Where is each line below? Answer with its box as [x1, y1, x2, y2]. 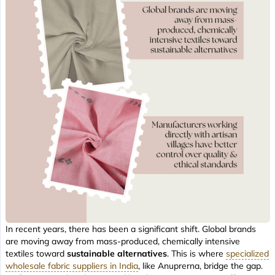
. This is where [167, 248, 226, 260]
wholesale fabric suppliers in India [6, 260, 138, 272]
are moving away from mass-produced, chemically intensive [6, 236, 240, 247]
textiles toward [6, 248, 67, 260]
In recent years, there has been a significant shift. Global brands [6, 223, 256, 235]
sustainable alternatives [67, 248, 167, 260]
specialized [226, 248, 269, 260]
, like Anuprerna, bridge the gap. [138, 260, 263, 272]
